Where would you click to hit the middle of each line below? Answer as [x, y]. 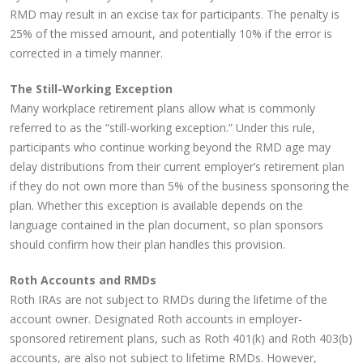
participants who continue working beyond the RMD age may [170, 147]
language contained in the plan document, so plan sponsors [167, 225]
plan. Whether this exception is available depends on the [156, 205]
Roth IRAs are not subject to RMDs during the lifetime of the [169, 299]
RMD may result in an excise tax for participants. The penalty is [175, 14]
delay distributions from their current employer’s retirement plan [177, 167]
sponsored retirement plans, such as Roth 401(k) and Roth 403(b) [181, 338]
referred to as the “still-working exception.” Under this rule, [162, 128]
